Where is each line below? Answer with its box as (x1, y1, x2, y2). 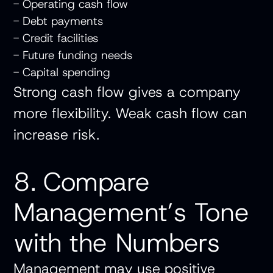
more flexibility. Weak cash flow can (13, 104, 247, 123)
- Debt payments (13, 13, 111, 29)
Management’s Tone (13, 195, 249, 230)
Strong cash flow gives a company (13, 82, 241, 102)
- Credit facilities (13, 30, 106, 46)
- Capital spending (13, 65, 118, 80)
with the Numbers (13, 225, 220, 260)
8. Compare (13, 165, 150, 199)
